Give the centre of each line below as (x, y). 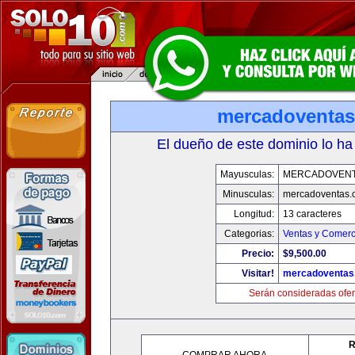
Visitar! (258, 273)
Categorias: (249, 234)
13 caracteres (312, 214)
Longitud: (254, 214)
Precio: (258, 254)
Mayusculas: (247, 174)
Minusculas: (248, 194)
